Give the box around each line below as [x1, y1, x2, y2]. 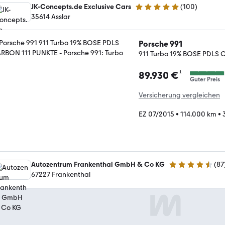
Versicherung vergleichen [139, 91, 220, 99]
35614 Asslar [31, 13, 70, 21]
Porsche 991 [139, 39, 182, 49]
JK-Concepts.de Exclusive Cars [31, 3, 131, 11]
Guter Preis [190, 76, 220, 83]
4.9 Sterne [135, 7, 166, 16]
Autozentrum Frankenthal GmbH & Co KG [31, 160, 165, 169]
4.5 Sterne [168, 164, 200, 173]
